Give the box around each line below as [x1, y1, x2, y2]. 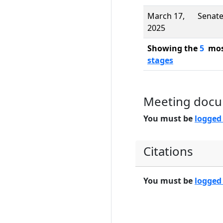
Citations [143, 143, 193, 159]
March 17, [147, 10, 185, 21]
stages [147, 55, 173, 66]
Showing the [147, 43, 200, 54]
